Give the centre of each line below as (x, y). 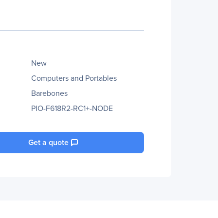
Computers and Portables (74, 78)
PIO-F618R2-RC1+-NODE (72, 108)
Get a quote (48, 142)
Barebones (49, 93)
